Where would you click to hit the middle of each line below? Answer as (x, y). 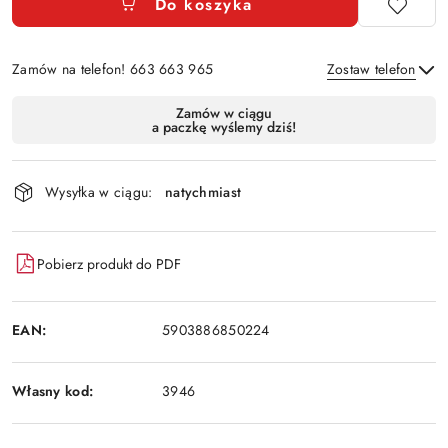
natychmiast (203, 191)
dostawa (53, 165)
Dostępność (70, 109)
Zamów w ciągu (224, 113)
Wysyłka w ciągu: (99, 191)
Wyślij (224, 159)
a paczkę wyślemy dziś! (224, 127)
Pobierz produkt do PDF (109, 263)
